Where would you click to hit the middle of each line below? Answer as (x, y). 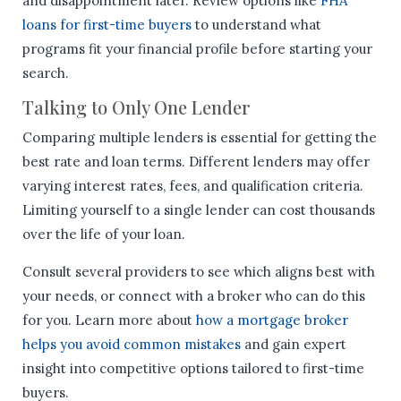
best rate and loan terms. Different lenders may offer (196, 162)
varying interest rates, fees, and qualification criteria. (193, 186)
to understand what (256, 25)
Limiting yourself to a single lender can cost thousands (199, 210)
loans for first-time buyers (107, 25)
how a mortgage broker (272, 320)
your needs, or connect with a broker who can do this (194, 296)
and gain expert (294, 345)
